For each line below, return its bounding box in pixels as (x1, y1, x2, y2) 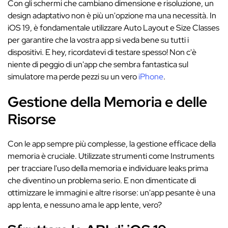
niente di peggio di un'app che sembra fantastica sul (8, 59, 188, 70)
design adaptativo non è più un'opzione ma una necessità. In (8, 10, 216, 21)
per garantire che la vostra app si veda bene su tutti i (8, 35, 189, 45)
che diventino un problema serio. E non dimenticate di (8, 175, 196, 186)
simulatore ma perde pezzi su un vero (8, 71, 138, 82)
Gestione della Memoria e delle (8, 92, 207, 111)
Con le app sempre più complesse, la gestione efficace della (8, 138, 216, 149)
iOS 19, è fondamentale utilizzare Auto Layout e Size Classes (8, 22, 219, 33)
